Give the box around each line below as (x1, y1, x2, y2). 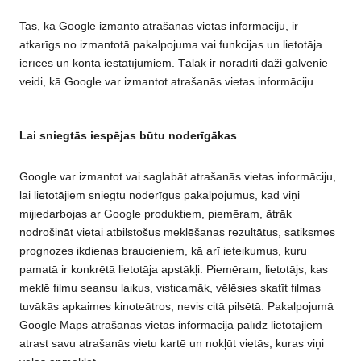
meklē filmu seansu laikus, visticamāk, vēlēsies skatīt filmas (19, 280, 321, 294)
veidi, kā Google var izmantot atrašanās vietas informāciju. (19, 75, 317, 88)
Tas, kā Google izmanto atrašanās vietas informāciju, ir (19, 19, 298, 32)
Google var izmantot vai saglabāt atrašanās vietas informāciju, (19, 169, 336, 183)
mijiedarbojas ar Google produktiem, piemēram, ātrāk (19, 206, 292, 220)
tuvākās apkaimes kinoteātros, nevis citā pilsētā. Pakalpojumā (19, 299, 334, 313)
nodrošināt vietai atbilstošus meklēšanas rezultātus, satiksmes (19, 225, 335, 239)
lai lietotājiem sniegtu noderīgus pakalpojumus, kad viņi (19, 188, 300, 201)
